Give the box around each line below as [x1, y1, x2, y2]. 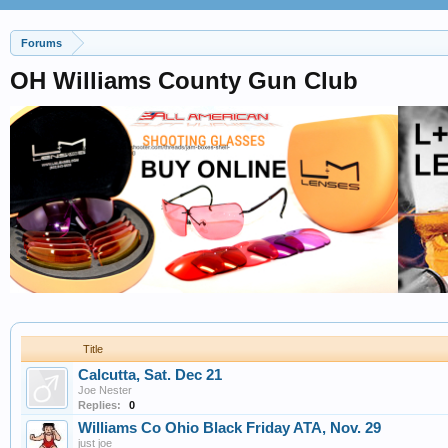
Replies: [78, 399, 121, 412]
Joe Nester [78, 384, 132, 397]
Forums [21, 37, 62, 49]
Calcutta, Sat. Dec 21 [78, 367, 222, 384]
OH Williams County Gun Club [10, 67, 358, 94]
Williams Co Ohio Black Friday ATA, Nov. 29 [78, 420, 381, 437]
